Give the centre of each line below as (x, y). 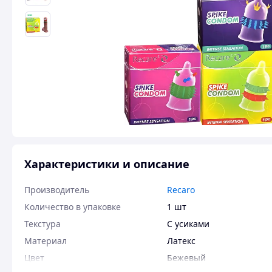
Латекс (181, 241)
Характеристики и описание (107, 164)
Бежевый (186, 258)
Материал (46, 241)
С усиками (188, 224)
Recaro (181, 190)
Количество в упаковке (73, 207)
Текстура (42, 224)
